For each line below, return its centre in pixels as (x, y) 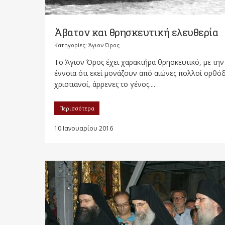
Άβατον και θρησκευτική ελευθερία (136, 32)
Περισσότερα (77, 108)
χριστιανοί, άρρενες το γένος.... (105, 84)
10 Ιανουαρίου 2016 (84, 129)
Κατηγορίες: (71, 45)
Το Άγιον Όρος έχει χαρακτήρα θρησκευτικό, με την (139, 62)
